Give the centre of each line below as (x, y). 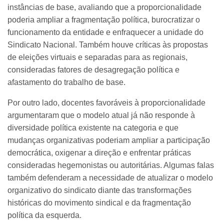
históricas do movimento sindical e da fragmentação (99, 203)
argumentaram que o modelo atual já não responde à (101, 115)
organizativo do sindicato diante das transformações (99, 190)
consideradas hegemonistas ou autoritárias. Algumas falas (111, 165)
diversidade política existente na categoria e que (93, 128)
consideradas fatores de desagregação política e (93, 70)
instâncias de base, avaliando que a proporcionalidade (104, 7)
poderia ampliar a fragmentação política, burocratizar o (104, 20)
